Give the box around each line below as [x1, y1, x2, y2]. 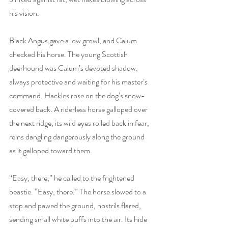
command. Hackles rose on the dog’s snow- [9, 89, 145, 101]
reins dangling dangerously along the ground [9, 130, 146, 142]
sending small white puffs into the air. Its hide [9, 213, 149, 225]
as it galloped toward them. [9, 144, 92, 156]
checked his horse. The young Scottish [9, 48, 129, 60]
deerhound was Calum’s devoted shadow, [9, 62, 139, 74]
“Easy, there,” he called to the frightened [9, 172, 136, 184]
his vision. [9, 7, 39, 19]
